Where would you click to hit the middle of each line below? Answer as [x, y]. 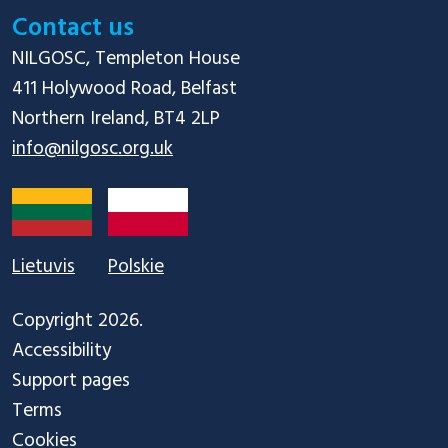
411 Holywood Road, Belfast [124, 88]
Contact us [73, 28]
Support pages [71, 380]
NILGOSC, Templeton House [126, 58]
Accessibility [61, 350]
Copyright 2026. [80, 320]
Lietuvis [43, 266]
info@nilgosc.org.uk [92, 148]
